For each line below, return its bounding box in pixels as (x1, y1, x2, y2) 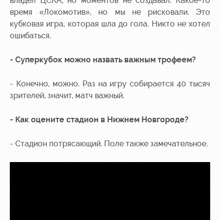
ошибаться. (10, 31, 51, 40)
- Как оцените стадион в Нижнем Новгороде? (10, 115, 189, 124)
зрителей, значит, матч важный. (10, 91, 124, 100)
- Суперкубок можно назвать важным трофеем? (10, 55, 196, 64)
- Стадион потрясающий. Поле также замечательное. (10, 139, 208, 148)
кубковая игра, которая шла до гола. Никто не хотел (10, 19, 210, 28)
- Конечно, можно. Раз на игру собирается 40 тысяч (10, 79, 210, 88)
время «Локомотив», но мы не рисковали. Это (10, 7, 210, 17)
